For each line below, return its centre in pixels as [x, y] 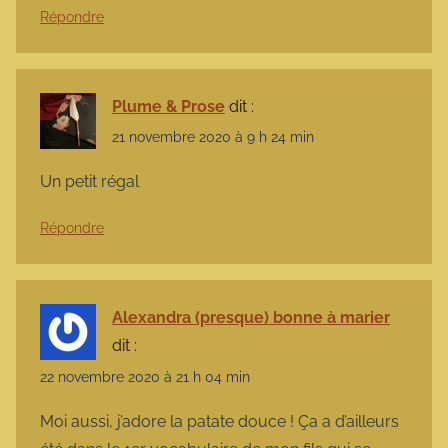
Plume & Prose [168, 107]
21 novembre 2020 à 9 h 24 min [213, 137]
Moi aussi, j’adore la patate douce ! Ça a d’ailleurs [219, 421]
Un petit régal [89, 182]
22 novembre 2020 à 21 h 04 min [145, 376]
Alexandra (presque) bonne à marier [251, 318]
